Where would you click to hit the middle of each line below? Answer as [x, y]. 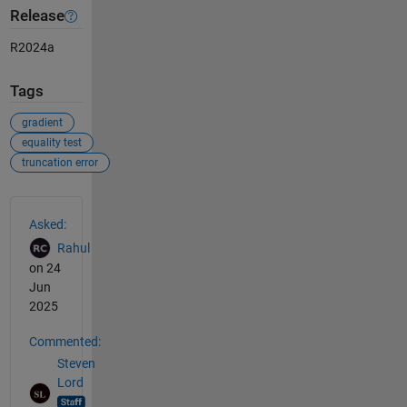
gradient [42, 122]
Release [37, 16]
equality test [51, 142]
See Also [46, 206]
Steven [76, 364]
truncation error [60, 162]
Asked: [47, 224]
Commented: [65, 341]
